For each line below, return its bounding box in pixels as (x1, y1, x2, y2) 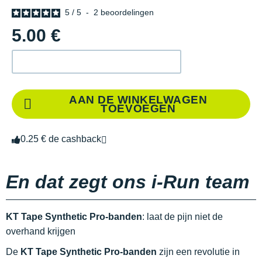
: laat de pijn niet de (142, 212, 223, 222)
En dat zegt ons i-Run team (6, 171, 249, 192)
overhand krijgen (6, 226, 75, 236)
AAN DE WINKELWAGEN (69, 94, 208, 106)
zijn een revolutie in (157, 247, 240, 257)
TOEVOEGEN (101, 102, 176, 115)
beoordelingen (101, 8, 154, 17)
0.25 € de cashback (20, 134, 101, 144)
